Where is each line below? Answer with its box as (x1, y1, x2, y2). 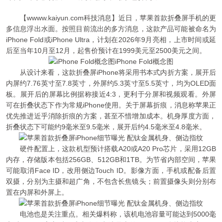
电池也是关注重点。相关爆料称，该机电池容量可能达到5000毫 (6, 210, 216, 219)
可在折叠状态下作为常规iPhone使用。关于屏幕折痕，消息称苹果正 (6, 101, 216, 109)
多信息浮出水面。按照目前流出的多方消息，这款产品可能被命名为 (6, 24, 216, 33)
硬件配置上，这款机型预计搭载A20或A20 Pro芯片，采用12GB (6, 145, 216, 153)
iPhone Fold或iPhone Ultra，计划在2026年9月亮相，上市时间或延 (6, 35, 216, 44)
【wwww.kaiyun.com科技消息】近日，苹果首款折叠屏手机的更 (6, 13, 216, 22)
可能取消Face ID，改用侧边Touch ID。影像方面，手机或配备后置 (6, 166, 216, 175)
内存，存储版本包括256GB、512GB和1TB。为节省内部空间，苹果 (6, 156, 216, 164)
